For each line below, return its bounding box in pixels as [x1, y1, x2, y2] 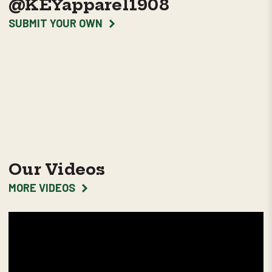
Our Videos [8, 160, 106, 180]
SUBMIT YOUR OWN [8, 16, 103, 30]
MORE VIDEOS [8, 181, 75, 195]
